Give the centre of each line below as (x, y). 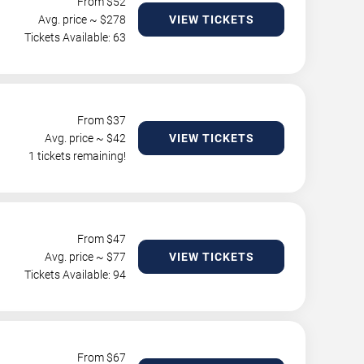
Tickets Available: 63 (75, 37)
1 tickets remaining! (77, 156)
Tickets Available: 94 (75, 275)
